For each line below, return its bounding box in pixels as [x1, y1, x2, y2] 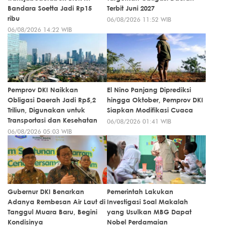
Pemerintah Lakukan [106, 187, 173, 196]
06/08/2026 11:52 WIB [106, 16, 171, 24]
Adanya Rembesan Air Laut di [8, 198, 105, 206]
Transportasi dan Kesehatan [8, 116, 97, 125]
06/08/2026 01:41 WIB [106, 118, 171, 126]
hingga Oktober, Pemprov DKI [106, 96, 203, 104]
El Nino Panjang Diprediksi [106, 86, 191, 94]
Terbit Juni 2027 [106, 4, 155, 13]
